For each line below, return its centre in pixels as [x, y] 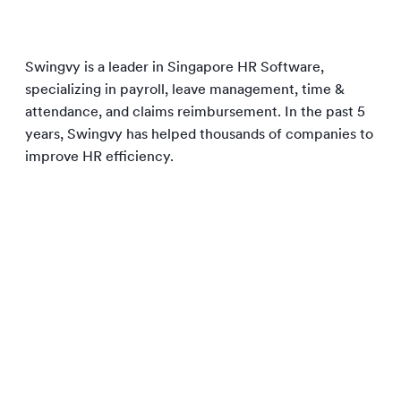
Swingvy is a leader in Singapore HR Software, [175, 67]
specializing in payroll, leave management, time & [185, 89]
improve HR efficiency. [99, 156]
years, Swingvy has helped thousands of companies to [199, 134]
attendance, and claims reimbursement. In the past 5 [195, 111]
